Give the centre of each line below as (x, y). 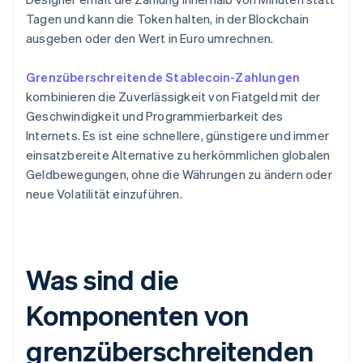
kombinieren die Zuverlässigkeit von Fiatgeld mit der (173, 97)
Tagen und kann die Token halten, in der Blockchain (168, 19)
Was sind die (102, 280)
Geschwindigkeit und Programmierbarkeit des (155, 116)
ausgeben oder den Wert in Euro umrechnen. (150, 38)
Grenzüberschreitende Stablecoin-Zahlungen (163, 77)
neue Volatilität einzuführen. (104, 194)
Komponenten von (137, 315)
